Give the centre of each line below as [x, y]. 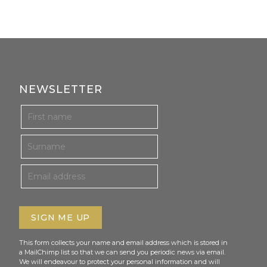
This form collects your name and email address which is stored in [124, 242]
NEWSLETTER [61, 89]
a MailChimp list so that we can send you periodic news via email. [122, 252]
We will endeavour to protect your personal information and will [120, 261]
